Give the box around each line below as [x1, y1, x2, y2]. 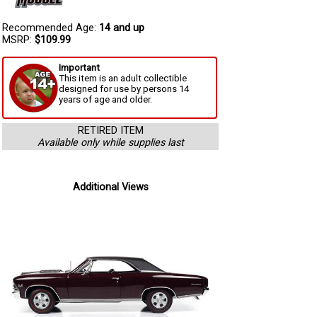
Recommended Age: [2, 22, 99, 35]
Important [59, 62, 100, 73]
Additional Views [72, 181, 149, 193]
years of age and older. [59, 93, 152, 105]
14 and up [99, 22, 144, 35]
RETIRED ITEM [77, 124, 144, 137]
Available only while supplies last [37, 136, 184, 149]
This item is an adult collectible [59, 72, 187, 83]
